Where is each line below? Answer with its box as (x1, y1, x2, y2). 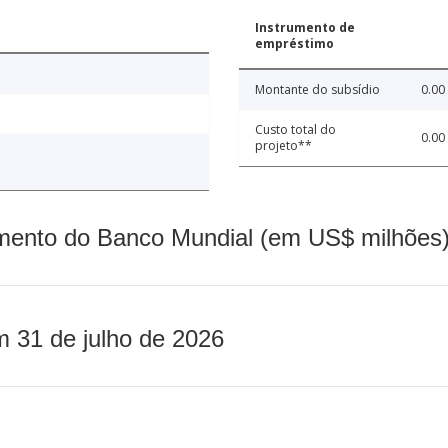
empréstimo (255, 35, 334, 53)
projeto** (255, 137, 312, 155)
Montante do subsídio (255, 81, 380, 99)
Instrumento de (255, 19, 355, 37)
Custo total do (255, 121, 336, 139)
